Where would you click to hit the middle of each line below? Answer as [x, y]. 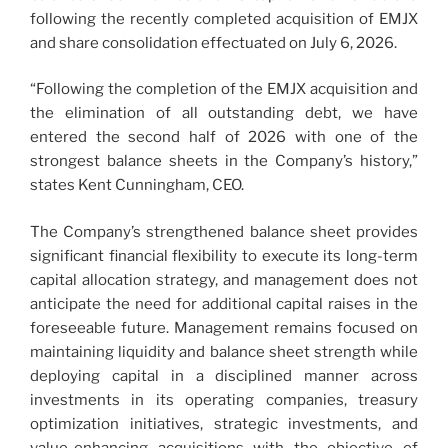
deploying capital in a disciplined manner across [224, 375]
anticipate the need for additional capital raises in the [224, 303]
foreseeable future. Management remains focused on [224, 327]
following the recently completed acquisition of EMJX [224, 18]
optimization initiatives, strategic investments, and [224, 423]
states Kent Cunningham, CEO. [137, 185]
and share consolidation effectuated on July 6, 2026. [213, 42]
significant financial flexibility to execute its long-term [224, 255]
